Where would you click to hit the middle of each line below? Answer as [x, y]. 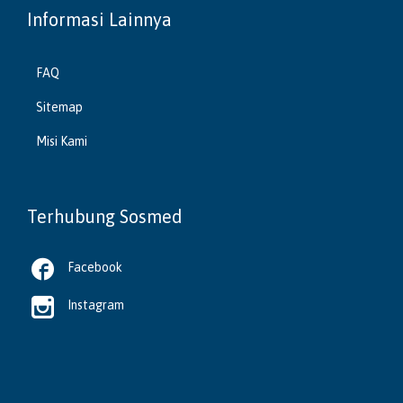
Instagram [96, 305]
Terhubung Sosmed [105, 217]
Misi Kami [62, 142]
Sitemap [59, 107]
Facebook [95, 268]
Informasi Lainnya [99, 20]
